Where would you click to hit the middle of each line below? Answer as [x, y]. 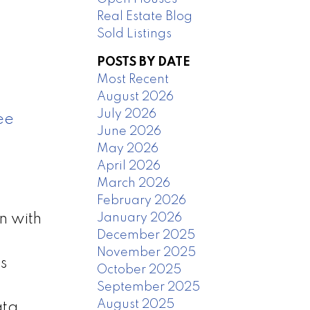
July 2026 [127, 114]
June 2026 [129, 131]
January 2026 [140, 218]
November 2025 [147, 252]
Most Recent [133, 79]
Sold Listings [135, 34]
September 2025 [149, 287]
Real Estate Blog [145, 16]
